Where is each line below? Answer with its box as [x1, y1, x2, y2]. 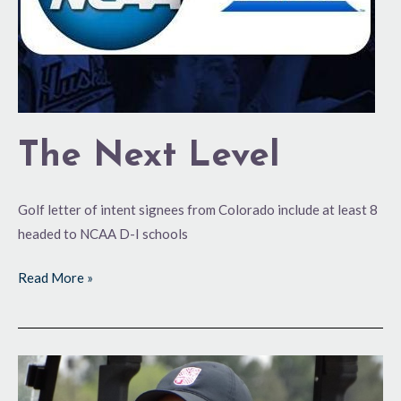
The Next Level [18, 138, 280, 175]
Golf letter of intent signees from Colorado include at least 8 [18, 200, 378, 218]
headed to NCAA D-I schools [18, 225, 188, 242]
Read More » [18, 269, 93, 286]
